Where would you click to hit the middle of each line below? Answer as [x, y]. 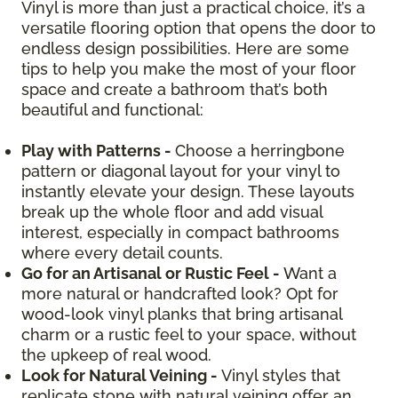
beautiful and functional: [112, 109]
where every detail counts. [122, 252]
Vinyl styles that [279, 375]
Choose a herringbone [260, 150]
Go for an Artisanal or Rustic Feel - [151, 273]
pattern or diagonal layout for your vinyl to [181, 171]
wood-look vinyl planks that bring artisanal [182, 314]
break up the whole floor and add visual [172, 211]
